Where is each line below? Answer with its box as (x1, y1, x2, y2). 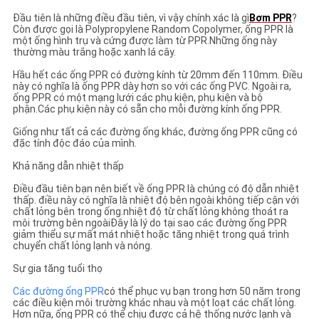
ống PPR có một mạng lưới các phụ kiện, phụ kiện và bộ (12, 91, 263, 103)
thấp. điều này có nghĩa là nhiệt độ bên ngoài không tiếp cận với (12, 194, 299, 206)
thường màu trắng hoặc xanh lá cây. (12, 46, 176, 58)
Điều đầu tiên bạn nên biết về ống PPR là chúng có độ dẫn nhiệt (12, 182, 299, 194)
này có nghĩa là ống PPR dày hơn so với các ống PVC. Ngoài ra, (12, 80, 291, 92)
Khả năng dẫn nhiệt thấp (12, 159, 124, 172)
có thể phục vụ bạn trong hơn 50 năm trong (103, 285, 300, 297)
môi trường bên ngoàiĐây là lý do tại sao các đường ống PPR (12, 216, 287, 229)
